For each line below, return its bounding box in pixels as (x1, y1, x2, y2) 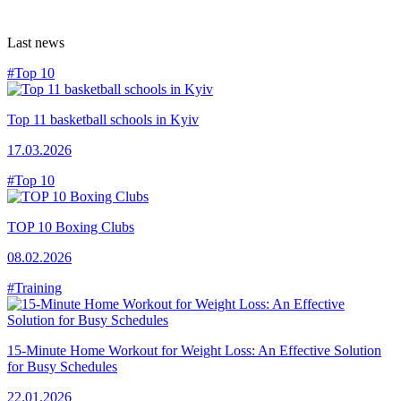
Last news (7, 34, 64, 50)
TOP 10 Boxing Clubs (7, 218, 134, 235)
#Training (7, 279, 62, 295)
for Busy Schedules (7, 358, 117, 374)
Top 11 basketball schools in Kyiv (7, 111, 199, 127)
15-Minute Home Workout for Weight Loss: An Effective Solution (7, 342, 381, 358)
